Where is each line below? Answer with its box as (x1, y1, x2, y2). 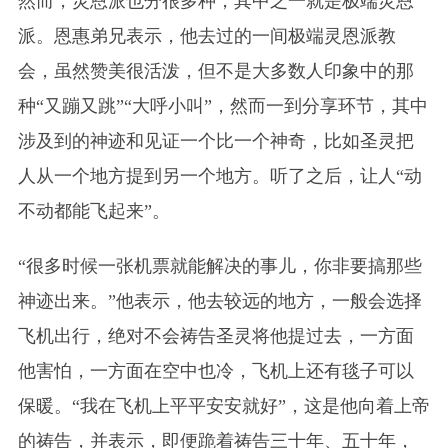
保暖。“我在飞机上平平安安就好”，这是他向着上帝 (17, 395, 430, 416)
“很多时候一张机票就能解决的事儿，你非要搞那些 (17, 255, 422, 276)
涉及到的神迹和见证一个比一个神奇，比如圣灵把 (17, 130, 414, 151)
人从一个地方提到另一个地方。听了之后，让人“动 (17, 165, 422, 186)
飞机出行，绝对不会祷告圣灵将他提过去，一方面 (17, 325, 414, 346)
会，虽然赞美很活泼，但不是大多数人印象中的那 (17, 60, 414, 81)
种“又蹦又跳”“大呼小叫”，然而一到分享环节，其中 (17, 95, 428, 116)
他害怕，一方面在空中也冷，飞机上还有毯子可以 (17, 360, 414, 381)
